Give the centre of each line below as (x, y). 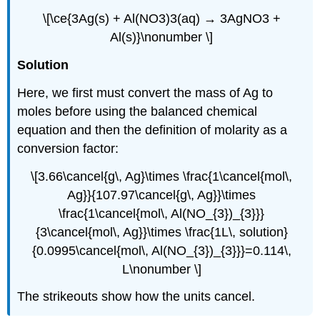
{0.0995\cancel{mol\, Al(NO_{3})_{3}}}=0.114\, (161, 250)
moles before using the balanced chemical (137, 111)
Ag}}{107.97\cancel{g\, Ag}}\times (161, 195)
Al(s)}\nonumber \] (161, 37)
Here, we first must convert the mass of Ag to (145, 92)
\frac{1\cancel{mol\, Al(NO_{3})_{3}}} (161, 213)
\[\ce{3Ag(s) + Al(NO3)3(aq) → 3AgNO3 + (161, 19)
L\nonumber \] (161, 269)
